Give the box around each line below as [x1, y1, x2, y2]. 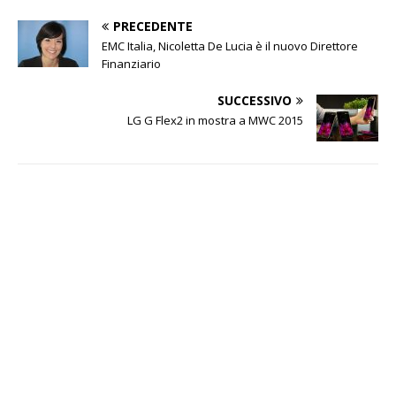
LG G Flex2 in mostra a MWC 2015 [127, 111, 304, 128]
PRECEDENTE [113, 17, 193, 34]
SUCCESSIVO [217, 91, 293, 109]
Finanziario [102, 55, 161, 72]
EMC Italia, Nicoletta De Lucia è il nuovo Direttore [102, 37, 358, 54]
